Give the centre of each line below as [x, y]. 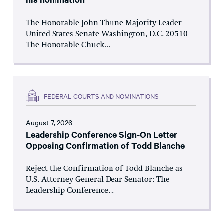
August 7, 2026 [49, 123]
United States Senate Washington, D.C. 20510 [107, 34]
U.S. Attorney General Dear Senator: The [98, 180]
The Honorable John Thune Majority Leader [104, 24]
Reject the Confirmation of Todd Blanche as [104, 169]
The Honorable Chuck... [68, 45]
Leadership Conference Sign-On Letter [102, 135]
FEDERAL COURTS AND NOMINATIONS [101, 95]
